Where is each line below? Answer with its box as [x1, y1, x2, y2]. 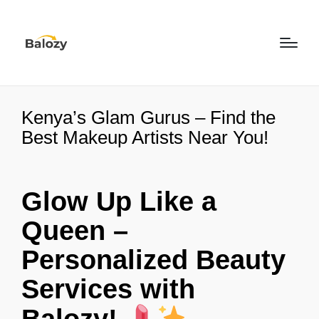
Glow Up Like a [21, 186, 216, 216]
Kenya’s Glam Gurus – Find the [21, 107, 276, 128]
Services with [21, 273, 195, 304]
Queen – [21, 215, 128, 246]
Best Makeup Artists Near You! [21, 127, 268, 148]
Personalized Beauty [21, 244, 286, 275]
